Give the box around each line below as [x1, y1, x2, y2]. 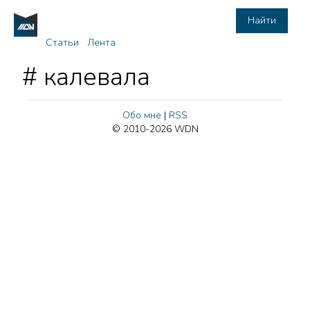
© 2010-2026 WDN [111, 122, 199, 136]
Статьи [45, 36, 79, 49]
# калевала [22, 60, 150, 94]
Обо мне [122, 109, 161, 122]
